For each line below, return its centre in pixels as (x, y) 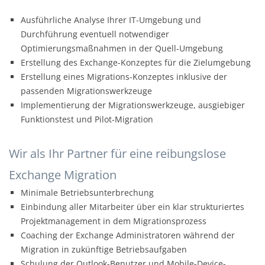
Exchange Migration (63, 175)
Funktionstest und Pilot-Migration (87, 119)
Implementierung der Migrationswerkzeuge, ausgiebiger (133, 105)
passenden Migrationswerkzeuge (86, 91)
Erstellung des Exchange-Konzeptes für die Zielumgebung (136, 63)
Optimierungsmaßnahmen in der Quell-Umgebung (122, 49)
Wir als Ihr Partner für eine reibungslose (117, 154)
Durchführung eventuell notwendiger (95, 34)
